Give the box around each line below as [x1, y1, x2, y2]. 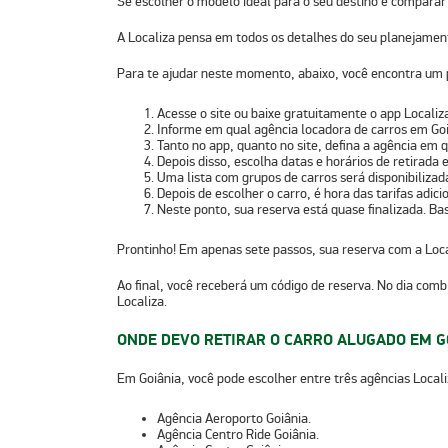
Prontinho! [117, 240, 179, 258]
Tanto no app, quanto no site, [157, 136, 325, 154]
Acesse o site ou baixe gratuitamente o [157, 104, 380, 122]
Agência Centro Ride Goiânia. [157, 425, 319, 443]
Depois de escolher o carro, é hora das [157, 184, 376, 202]
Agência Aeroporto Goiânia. [157, 409, 311, 427]
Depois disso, [157, 152, 234, 170]
